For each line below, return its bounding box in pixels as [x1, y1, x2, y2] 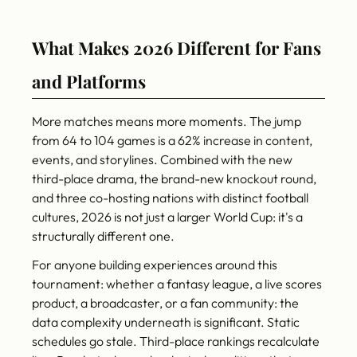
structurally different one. [32, 228, 175, 245]
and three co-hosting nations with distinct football [32, 190, 308, 206]
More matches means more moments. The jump [32, 113, 301, 130]
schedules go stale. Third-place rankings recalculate [32, 333, 320, 350]
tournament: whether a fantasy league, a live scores [32, 276, 322, 292]
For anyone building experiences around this [32, 257, 277, 273]
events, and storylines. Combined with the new [32, 151, 292, 168]
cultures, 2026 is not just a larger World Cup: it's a [32, 209, 303, 226]
